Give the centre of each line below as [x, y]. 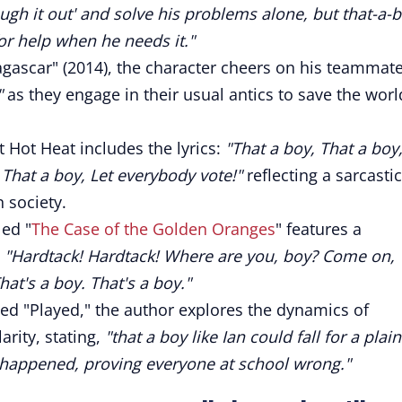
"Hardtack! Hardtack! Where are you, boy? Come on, [200, 256]
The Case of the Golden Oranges [153, 229]
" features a [319, 229]
